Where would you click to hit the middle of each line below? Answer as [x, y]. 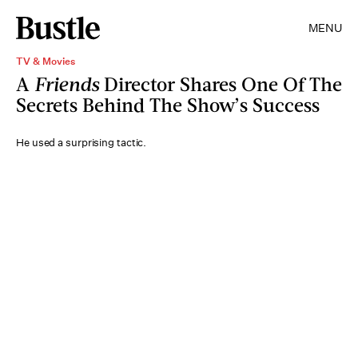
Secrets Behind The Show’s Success [168, 104]
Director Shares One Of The [221, 84]
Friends [67, 84]
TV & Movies [46, 61]
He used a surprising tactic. [82, 143]
